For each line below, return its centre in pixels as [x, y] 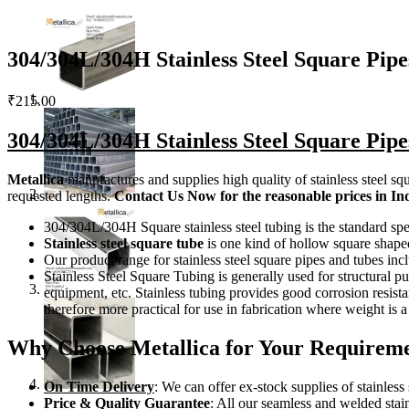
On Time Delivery [99, 386]
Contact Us [149, 195]
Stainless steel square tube [126, 243]
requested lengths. [61, 195]
